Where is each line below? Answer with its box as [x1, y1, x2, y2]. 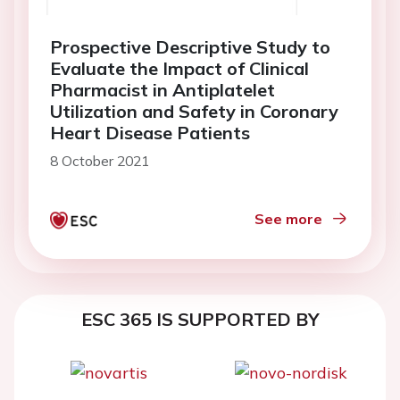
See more [254, 210, 322, 229]
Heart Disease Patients [50, 121, 250, 145]
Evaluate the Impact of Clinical [50, 57, 309, 80]
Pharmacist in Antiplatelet [50, 79, 275, 102]
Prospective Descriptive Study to [50, 36, 330, 59]
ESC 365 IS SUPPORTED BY [80, 308, 320, 331]
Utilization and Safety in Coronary [50, 100, 338, 123]
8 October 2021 [50, 152, 149, 171]
